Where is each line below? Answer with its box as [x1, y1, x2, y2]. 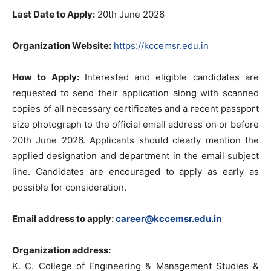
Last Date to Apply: [12, 8, 95, 20]
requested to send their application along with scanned [12, 87, 259, 99]
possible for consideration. [12, 181, 126, 193]
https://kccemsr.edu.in [114, 40, 209, 51]
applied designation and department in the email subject [12, 150, 259, 162]
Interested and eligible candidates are [79, 71, 260, 83]
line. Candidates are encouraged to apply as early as [12, 166, 259, 177]
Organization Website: [12, 40, 111, 51]
